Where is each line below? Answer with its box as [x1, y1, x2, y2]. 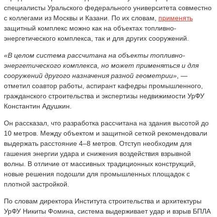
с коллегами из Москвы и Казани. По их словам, [4, 14, 158, 22]
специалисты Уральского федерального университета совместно [4, 3, 212, 12]
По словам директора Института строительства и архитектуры [4, 197, 201, 205]
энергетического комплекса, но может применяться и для [4, 61, 199, 69]
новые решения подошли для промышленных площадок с [4, 170, 190, 178]
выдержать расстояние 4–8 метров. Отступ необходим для [4, 139, 192, 147]
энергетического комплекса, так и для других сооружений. [4, 34, 189, 42]
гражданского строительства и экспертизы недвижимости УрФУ [4, 92, 204, 100]
